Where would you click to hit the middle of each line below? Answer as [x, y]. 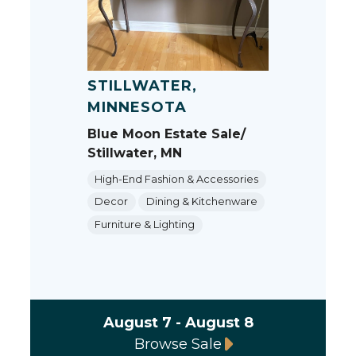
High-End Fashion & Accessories [177, 180]
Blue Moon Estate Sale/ [166, 134]
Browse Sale [178, 344]
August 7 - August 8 [178, 322]
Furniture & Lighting [145, 224]
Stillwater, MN [134, 153]
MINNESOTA [137, 108]
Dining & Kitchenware [201, 202]
